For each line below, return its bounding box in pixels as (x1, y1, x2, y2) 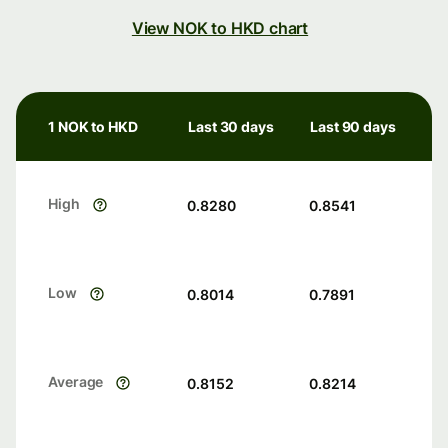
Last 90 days (310, 118, 396, 136)
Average (48, 373, 104, 391)
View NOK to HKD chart (131, 18, 309, 39)
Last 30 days (188, 118, 274, 136)
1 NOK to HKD (48, 118, 138, 136)
